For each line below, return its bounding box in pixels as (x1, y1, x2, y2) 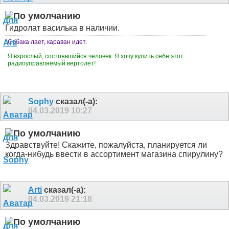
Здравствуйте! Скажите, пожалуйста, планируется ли (5, 141, 207, 150)
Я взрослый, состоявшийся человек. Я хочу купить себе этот (8, 53, 184, 60)
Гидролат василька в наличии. (5, 24, 122, 33)
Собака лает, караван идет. (8, 38, 87, 46)
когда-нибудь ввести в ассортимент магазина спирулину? (5, 150, 223, 159)
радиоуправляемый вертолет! (8, 60, 97, 67)
